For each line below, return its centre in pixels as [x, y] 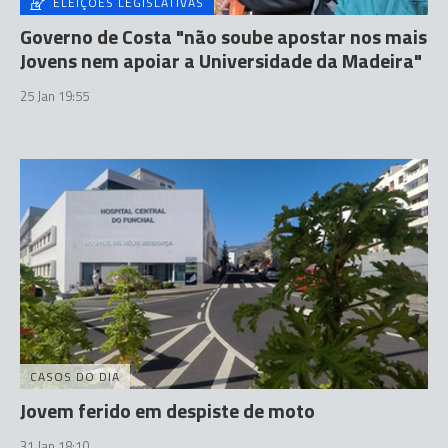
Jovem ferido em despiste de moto [167, 410]
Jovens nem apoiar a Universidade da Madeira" [221, 60]
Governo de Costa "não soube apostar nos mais [223, 36]
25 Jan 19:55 [54, 96]
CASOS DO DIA [75, 376]
